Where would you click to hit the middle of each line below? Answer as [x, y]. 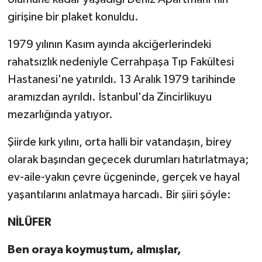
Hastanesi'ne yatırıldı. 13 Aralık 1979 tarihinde [121, 79]
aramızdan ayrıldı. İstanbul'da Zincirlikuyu [109, 97]
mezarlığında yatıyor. [60, 114]
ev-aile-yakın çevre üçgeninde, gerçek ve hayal [123, 177]
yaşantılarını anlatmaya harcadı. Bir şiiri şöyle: [119, 194]
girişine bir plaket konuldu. [73, 17]
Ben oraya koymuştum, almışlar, [94, 249]
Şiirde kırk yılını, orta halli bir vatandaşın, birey [119, 142]
